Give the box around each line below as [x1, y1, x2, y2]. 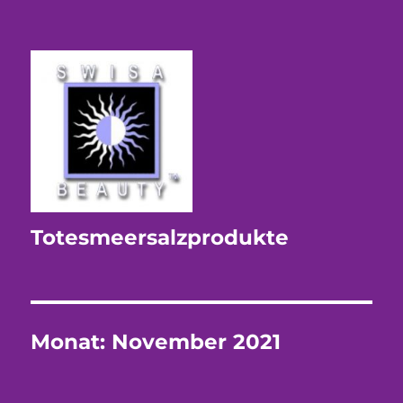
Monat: [31, 329, 112, 354]
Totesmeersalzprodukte [31, 225, 290, 250]
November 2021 [112, 329, 282, 354]
